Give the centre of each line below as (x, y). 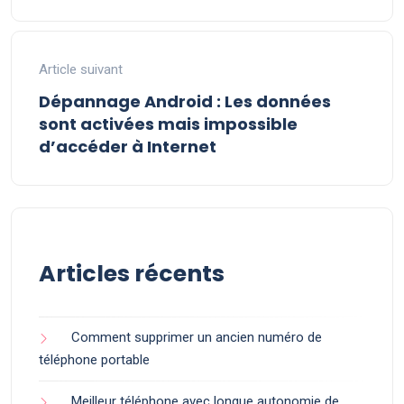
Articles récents (132, 274)
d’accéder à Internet (128, 147)
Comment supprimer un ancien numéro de (197, 337)
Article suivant (81, 69)
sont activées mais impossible (168, 124)
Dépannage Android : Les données (185, 101)
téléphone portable (94, 360)
